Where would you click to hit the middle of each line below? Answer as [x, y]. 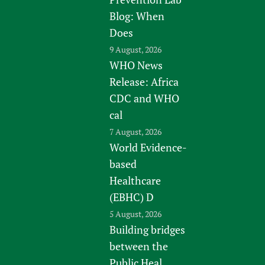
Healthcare [135, 180]
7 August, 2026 [136, 131]
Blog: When [137, 16]
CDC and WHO [145, 98]
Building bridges [148, 229]
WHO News [136, 65]
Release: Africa [144, 81]
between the [139, 246]
